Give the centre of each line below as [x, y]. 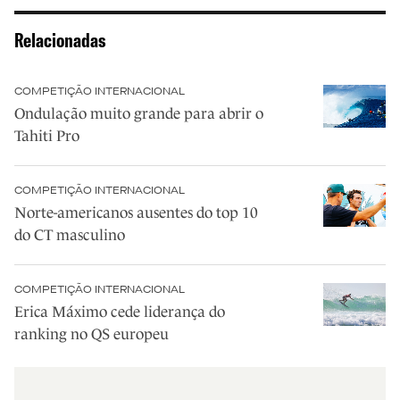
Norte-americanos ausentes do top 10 [136, 213]
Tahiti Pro [47, 137]
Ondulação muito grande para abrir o [139, 114]
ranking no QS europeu [92, 335]
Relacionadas [60, 41]
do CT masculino [70, 236]
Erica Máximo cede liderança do [120, 312]
